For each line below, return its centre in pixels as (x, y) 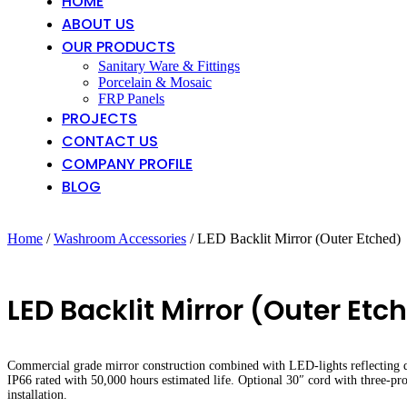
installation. (37, 395)
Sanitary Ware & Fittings (169, 66)
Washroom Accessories (120, 238)
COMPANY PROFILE (127, 164)
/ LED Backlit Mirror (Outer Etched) (293, 238)
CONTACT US (110, 141)
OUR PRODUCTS (119, 47)
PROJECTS (99, 119)
